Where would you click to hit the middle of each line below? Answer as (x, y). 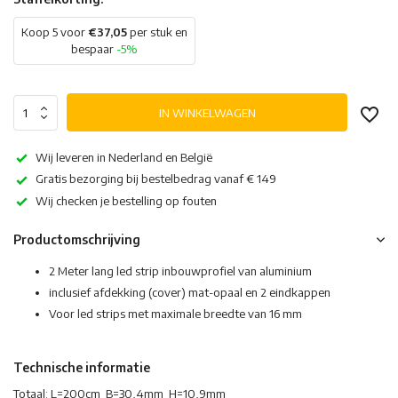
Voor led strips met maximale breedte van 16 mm (175, 314)
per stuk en (157, 32)
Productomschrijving (77, 240)
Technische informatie (82, 368)
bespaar (94, 49)
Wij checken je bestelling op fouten (126, 200)
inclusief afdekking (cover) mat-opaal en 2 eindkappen (190, 293)
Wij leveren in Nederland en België (124, 157)
